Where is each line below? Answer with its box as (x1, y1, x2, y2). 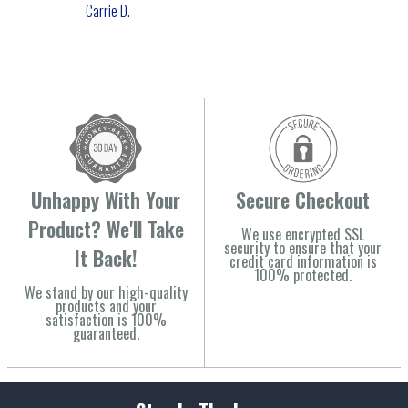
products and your (55, 294, 157, 317)
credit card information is (229, 250, 377, 272)
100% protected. (254, 263, 352, 286)
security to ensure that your (224, 236, 382, 259)
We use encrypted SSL (241, 222, 364, 245)
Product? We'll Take (27, 213, 184, 243)
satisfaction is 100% (45, 308, 167, 331)
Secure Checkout (236, 184, 370, 214)
